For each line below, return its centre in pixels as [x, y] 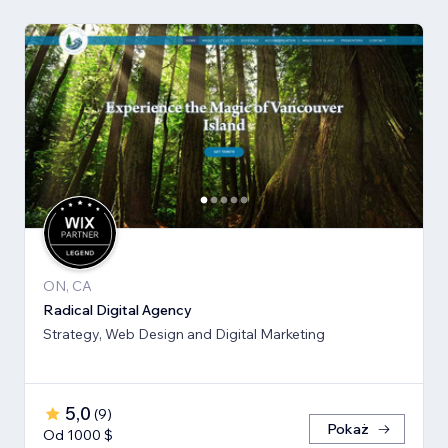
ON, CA [67, 286]
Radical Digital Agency [117, 310]
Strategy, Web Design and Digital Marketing [184, 334]
